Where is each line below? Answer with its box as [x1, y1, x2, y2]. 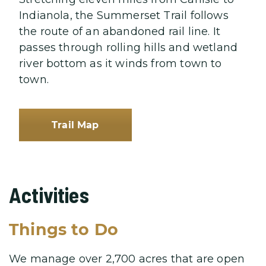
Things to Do [9, 220, 119, 240]
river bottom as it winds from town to [19, 56, 222, 70]
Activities [9, 182, 89, 208]
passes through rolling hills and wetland [19, 40, 238, 54]
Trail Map [52, 119, 99, 131]
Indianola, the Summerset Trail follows [19, 8, 229, 22]
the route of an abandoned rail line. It [19, 24, 221, 38]
